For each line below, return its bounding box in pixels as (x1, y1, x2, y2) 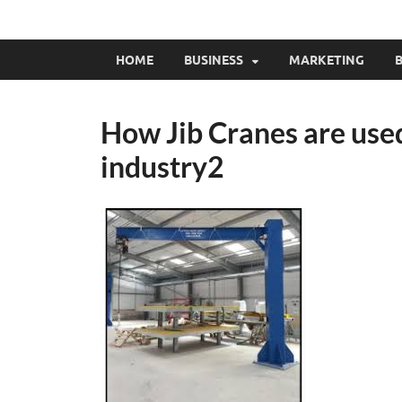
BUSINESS (184, 52, 243, 67)
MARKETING (289, 52, 364, 67)
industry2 (100, 149, 224, 184)
